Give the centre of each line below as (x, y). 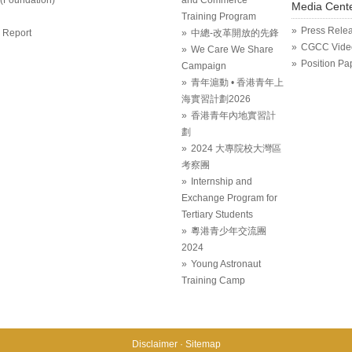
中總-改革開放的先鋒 (235, 33)
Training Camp (213, 280)
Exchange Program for (229, 198)
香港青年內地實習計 (233, 115)
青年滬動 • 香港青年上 (237, 82)
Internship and (221, 181)
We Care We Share (232, 49)
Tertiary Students (217, 214)
